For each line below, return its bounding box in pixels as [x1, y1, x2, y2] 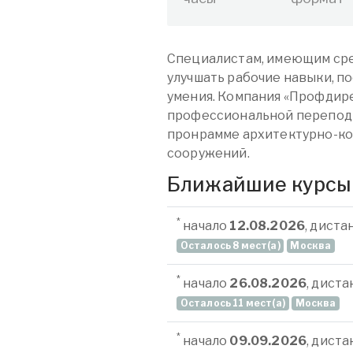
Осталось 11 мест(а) [180, 297, 285, 309]
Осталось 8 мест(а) [180, 240, 281, 251]
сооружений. [167, 146, 250, 161]
